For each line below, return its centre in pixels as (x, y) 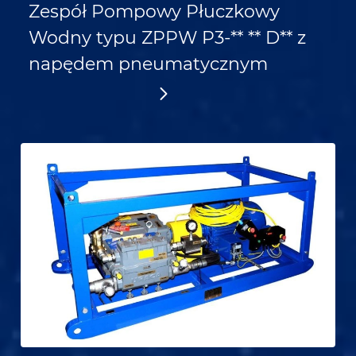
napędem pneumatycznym (148, 64)
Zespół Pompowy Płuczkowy (154, 12)
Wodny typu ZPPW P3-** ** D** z (167, 38)
